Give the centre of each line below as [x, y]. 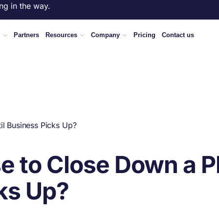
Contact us [178, 35]
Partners [26, 35]
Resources [61, 35]
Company [105, 35]
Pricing [144, 35]
